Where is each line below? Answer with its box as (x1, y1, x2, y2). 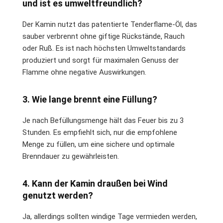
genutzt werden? (22, 190, 93, 201)
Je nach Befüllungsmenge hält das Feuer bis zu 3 (22, 115, 184, 125)
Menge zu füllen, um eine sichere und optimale (22, 139, 175, 149)
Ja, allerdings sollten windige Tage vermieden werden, (22, 212, 197, 221)
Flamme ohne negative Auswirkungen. (22, 67, 146, 77)
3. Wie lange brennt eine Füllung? (22, 94, 157, 105)
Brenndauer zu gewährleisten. (22, 151, 119, 161)
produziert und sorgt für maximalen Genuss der (22, 55, 179, 65)
